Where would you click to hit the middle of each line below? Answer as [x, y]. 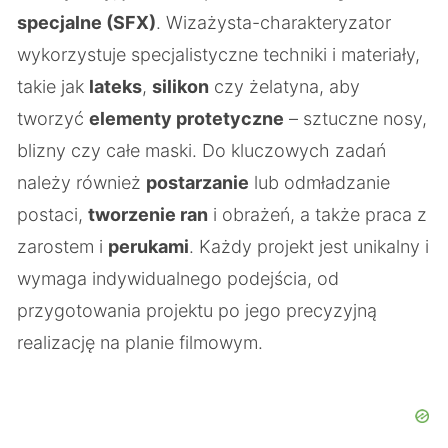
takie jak [53, 86]
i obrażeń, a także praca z [317, 214]
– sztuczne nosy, [355, 118]
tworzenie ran [148, 214]
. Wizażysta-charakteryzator [273, 22]
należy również [81, 182]
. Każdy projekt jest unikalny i [309, 246]
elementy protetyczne [186, 118]
